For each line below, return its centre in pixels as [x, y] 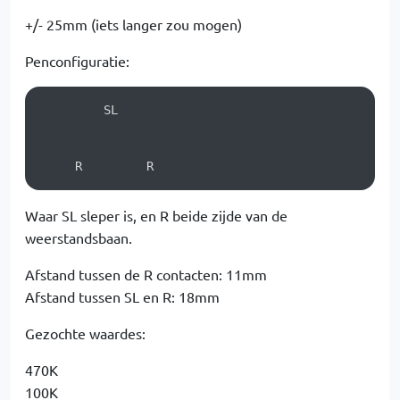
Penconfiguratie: [77, 61]
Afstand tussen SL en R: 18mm [122, 296]
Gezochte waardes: [85, 333]
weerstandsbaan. [79, 237]
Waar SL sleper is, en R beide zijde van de [156, 215]
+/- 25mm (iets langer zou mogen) [133, 24]
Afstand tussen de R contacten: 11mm [146, 274]
